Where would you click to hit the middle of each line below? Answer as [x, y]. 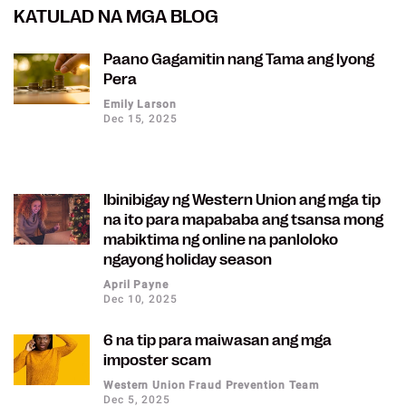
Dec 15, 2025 [140, 119]
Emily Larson [140, 104]
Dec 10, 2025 [140, 299]
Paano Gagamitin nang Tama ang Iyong [239, 60]
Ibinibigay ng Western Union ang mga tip [242, 200]
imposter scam [158, 361]
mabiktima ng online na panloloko [221, 240]
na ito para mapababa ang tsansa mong [244, 220]
